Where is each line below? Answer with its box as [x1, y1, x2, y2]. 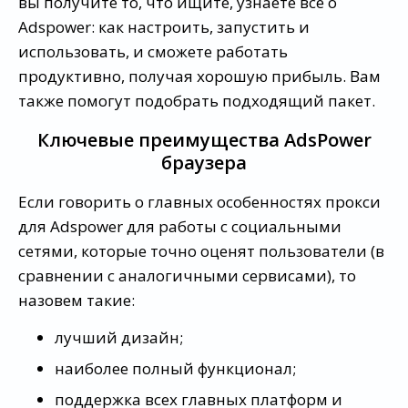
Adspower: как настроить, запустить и [18, 15, 310, 37]
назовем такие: [18, 289, 135, 311]
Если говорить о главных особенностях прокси [18, 190, 381, 212]
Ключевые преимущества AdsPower [36, 127, 372, 152]
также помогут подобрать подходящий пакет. [18, 89, 375, 111]
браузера [161, 149, 247, 175]
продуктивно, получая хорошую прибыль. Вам [18, 65, 381, 87]
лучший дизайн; [55, 326, 183, 348]
